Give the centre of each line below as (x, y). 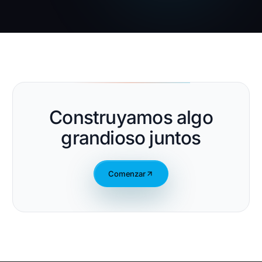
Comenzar (127, 173)
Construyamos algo (131, 118)
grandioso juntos (131, 138)
